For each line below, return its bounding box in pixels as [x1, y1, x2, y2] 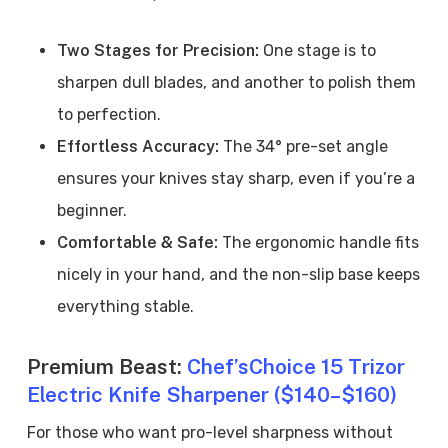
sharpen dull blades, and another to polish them [56, 73, 416, 92]
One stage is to [262, 41, 376, 60]
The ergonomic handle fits [217, 233, 419, 252]
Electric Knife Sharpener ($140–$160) [26, 382, 397, 407]
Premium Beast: [26, 354, 187, 379]
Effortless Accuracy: [56, 137, 223, 156]
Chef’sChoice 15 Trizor [186, 354, 405, 379]
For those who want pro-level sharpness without [26, 423, 393, 442]
